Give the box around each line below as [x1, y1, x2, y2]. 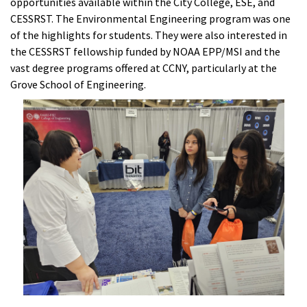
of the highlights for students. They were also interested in [10, 28, 287, 42]
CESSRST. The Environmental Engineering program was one [10, 12, 291, 25]
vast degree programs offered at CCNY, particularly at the [10, 61, 277, 75]
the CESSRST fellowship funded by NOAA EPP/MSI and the [10, 45, 280, 58]
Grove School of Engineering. [10, 77, 146, 91]
